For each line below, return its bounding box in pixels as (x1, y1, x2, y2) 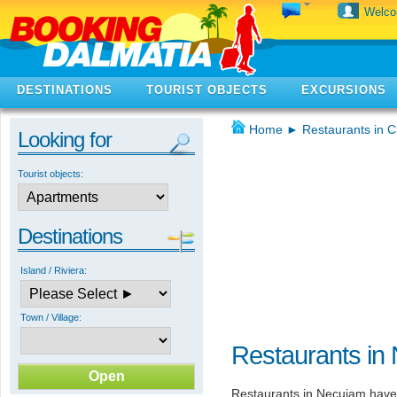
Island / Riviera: (20, 265, 87, 276)
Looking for (18, 128, 112, 152)
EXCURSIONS (301, 83, 386, 97)
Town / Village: (20, 312, 82, 323)
